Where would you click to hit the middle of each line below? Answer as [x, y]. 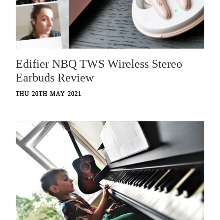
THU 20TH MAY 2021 [49, 94]
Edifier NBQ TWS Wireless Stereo [99, 64]
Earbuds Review [55, 78]
